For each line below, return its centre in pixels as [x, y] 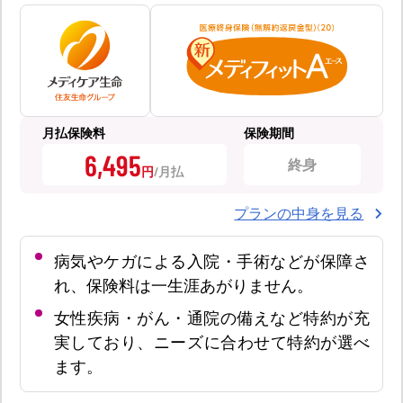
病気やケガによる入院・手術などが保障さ [212, 261]
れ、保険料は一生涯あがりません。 [183, 286]
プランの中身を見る [299, 213]
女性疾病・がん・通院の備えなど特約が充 [212, 318]
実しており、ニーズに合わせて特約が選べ [212, 342]
